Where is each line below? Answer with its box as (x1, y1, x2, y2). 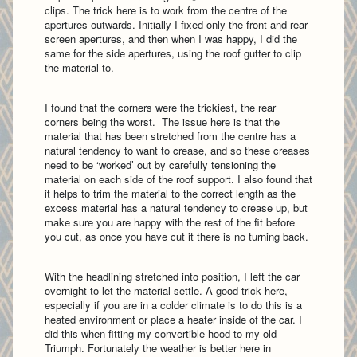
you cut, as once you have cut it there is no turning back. (45, 228, 308, 244)
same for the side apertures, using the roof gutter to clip (45, 45, 301, 61)
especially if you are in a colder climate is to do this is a (45, 296, 302, 312)
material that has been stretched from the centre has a (45, 127, 296, 143)
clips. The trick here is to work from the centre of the (45, 2, 287, 18)
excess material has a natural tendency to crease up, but (45, 199, 308, 215)
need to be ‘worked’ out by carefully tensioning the (45, 156, 276, 172)
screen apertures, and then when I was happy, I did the (45, 30, 297, 46)
